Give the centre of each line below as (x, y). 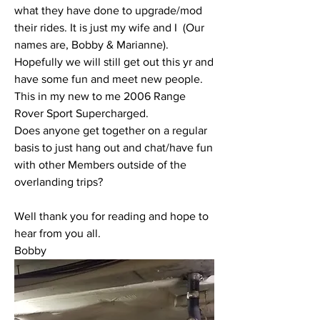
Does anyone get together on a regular (111, 130)
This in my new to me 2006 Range (100, 96)
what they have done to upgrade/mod (108, 10)
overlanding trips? (59, 181)
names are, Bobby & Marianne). (91, 44)
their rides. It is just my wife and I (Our (109, 27)
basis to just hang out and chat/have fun (114, 147)
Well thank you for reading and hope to (111, 216)
